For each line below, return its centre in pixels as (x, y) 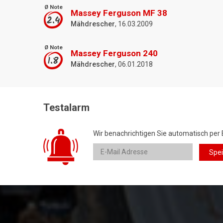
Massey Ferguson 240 (114, 54)
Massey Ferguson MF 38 (119, 13)
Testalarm (66, 107)
